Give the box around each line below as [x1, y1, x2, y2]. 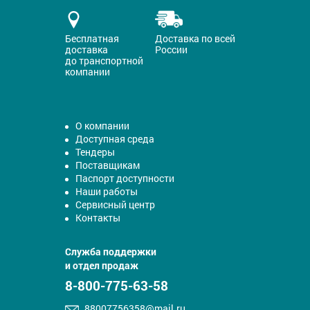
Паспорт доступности [75, 172, 174, 185]
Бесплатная [65, 32, 119, 46]
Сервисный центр [75, 198, 155, 212]
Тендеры [75, 145, 115, 159]
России [155, 43, 188, 57]
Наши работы [75, 185, 138, 199]
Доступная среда [75, 132, 154, 146]
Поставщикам [75, 158, 140, 172]
